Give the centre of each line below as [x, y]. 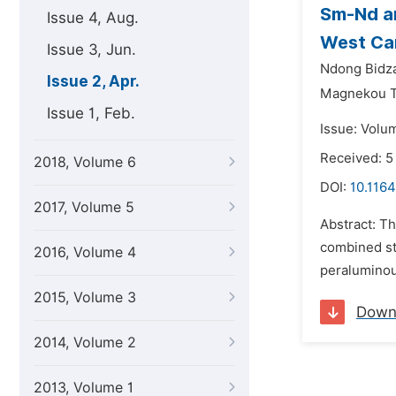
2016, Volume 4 [85, 252]
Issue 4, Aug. [93, 18]
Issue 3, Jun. [91, 49]
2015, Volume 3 [85, 297]
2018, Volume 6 [85, 162]
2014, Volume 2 [85, 343]
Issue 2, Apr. [93, 81]
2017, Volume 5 [84, 207]
